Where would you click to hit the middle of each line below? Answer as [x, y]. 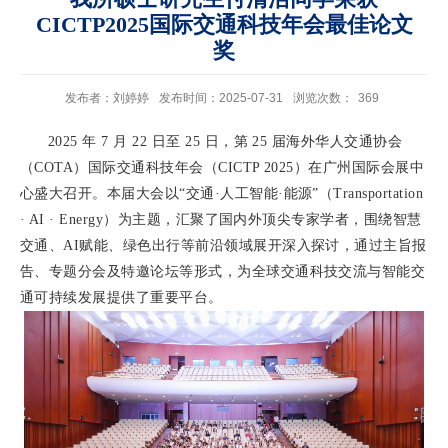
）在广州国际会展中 [359, 168]
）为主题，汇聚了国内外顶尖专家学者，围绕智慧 [262, 220]
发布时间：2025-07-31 [220, 98]
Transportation [378, 194]
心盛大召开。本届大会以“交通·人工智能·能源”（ [177, 194]
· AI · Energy [62, 220]
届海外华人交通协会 [337, 142]
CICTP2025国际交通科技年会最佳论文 [224, 25]
